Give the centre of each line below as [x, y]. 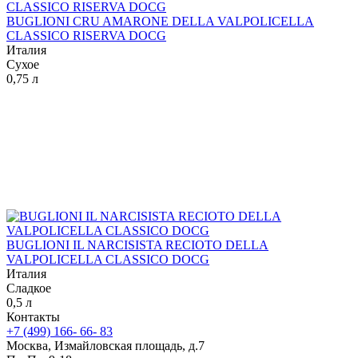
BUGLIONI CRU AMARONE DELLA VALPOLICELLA [160, 21]
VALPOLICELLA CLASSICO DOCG [108, 259]
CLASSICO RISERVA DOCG [86, 35]
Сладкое [29, 288]
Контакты [33, 316]
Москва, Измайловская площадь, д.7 [105, 345]
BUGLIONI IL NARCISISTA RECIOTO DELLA [137, 245]
